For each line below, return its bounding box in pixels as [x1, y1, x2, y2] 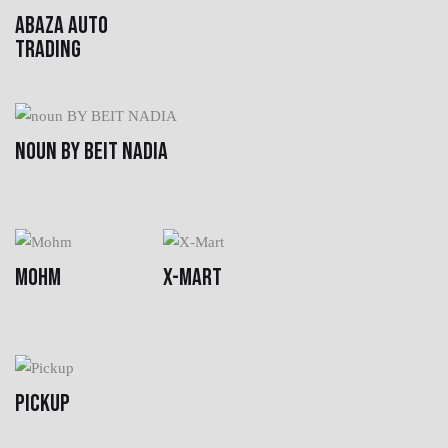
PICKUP [15, 388, 70, 418]
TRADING [15, 34, 81, 64]
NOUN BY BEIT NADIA [15, 136, 168, 166]
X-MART [163, 262, 222, 292]
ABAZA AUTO [15, 10, 108, 40]
